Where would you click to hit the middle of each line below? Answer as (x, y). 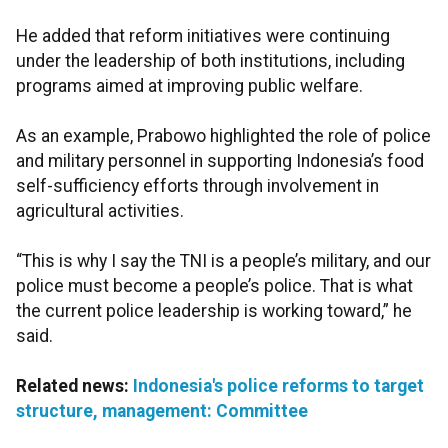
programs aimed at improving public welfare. (189, 86)
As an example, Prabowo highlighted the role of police (223, 136)
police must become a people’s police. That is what (214, 286)
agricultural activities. (100, 211)
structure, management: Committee (162, 411)
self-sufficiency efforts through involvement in (197, 186)
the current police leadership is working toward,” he (214, 311)
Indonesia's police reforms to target (278, 386)
